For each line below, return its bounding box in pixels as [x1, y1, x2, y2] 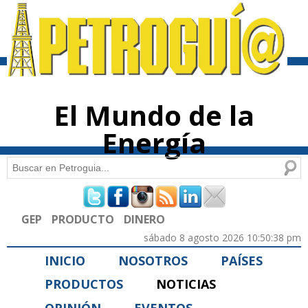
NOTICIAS [156, 276, 216, 293]
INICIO [45, 252, 85, 269]
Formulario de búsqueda [7, 181, 210, 210]
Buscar [7, 159, 41, 173]
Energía [102, 124, 206, 162]
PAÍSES [221, 252, 263, 269]
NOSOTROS [118, 252, 188, 269]
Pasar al [124, 2, 149, 12]
